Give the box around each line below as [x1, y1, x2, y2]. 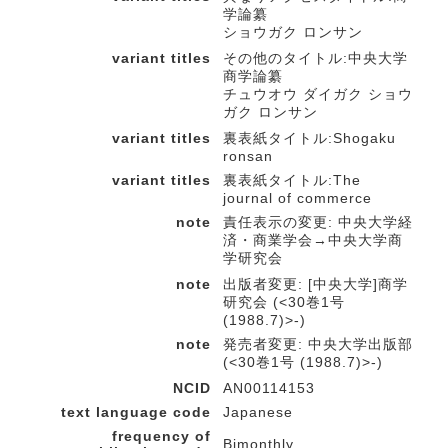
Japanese [223, 404, 293, 420]
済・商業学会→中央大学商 [223, 232, 403, 248]
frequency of [112, 428, 211, 444]
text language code [61, 404, 211, 420]
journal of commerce [223, 190, 372, 206]
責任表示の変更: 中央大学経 [223, 214, 413, 230]
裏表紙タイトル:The [223, 172, 361, 188]
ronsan [223, 148, 273, 164]
